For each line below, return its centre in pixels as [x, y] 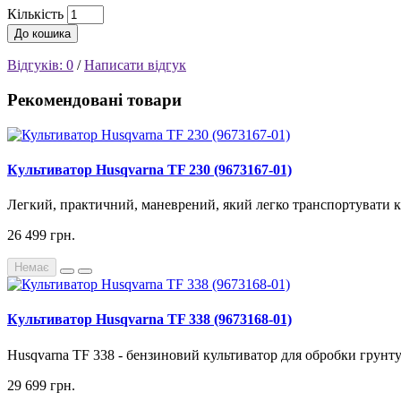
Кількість [35, 14]
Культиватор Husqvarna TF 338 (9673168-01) [149, 320]
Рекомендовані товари [94, 99]
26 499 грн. [41, 235]
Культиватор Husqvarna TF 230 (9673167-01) [149, 169]
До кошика [43, 34]
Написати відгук [135, 65]
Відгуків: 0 [40, 65]
